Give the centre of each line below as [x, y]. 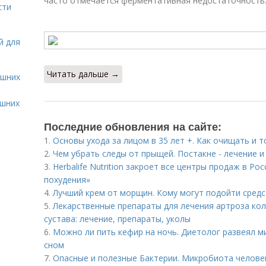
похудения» [67, 180]
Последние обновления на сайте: [133, 126]
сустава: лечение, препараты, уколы [117, 219]
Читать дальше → [83, 74]
